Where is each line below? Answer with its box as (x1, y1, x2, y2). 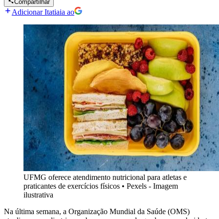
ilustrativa (23, 191, 53, 199)
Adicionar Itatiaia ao (12, 8, 74, 17)
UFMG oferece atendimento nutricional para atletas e (23, 173, 187, 182)
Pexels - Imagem (127, 182, 178, 191)
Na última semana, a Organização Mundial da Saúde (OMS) (4, 207, 190, 216)
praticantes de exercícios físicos (23, 182, 120, 191)
